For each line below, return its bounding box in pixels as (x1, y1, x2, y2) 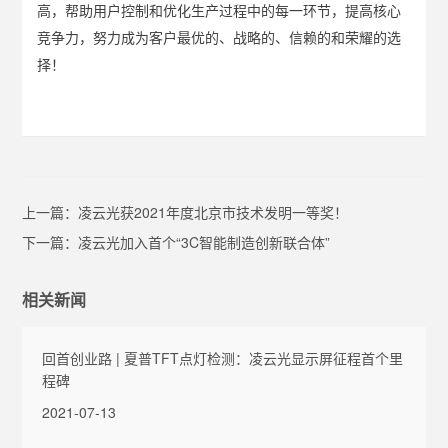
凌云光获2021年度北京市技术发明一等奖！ (78, 202, 349, 223)
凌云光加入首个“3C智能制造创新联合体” (78, 232, 331, 253)
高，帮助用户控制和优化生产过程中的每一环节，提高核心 (37, 3, 402, 20)
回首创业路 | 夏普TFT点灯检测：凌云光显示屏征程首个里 (42, 348, 404, 369)
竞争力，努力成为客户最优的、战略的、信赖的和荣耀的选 (37, 30, 402, 47)
